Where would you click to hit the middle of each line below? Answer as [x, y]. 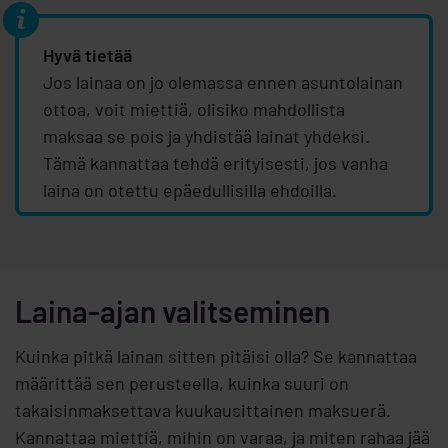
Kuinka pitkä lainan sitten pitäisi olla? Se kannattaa [216, 356]
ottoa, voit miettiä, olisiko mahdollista [194, 109]
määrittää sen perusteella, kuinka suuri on [182, 383]
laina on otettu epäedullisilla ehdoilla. [190, 190]
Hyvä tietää [87, 55]
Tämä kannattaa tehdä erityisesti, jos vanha [215, 163]
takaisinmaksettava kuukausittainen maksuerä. [203, 410]
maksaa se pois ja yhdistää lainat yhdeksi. [206, 136]
